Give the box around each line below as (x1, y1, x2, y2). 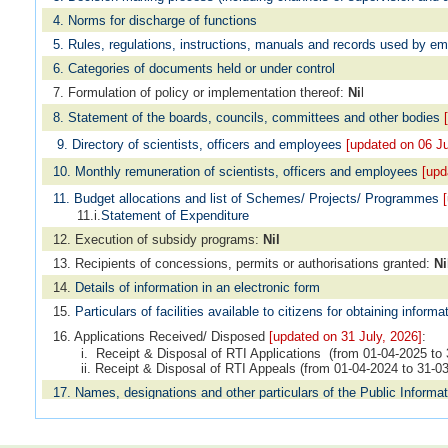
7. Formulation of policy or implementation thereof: (53, 85, 349, 101)
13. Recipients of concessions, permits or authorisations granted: (53, 256, 435, 272)
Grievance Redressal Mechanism (77, 415, 270, 431)
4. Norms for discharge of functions (53, 13, 258, 29)
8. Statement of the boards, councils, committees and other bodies (53, 110, 441, 126)
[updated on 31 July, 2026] (269, 329, 423, 345)
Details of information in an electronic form (75, 280, 321, 296)
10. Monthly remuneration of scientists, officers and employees (53, 164, 419, 180)
